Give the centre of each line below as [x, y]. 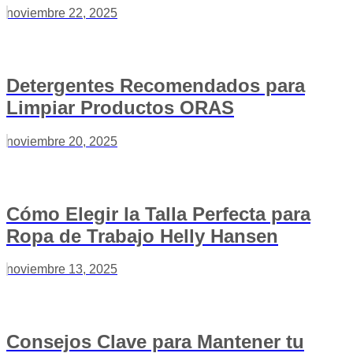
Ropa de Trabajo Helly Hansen [142, 236]
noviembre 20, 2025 [62, 141]
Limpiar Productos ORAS [120, 107]
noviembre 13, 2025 [62, 269]
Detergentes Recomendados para [156, 85]
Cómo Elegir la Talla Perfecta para [158, 214]
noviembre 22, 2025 [62, 13]
